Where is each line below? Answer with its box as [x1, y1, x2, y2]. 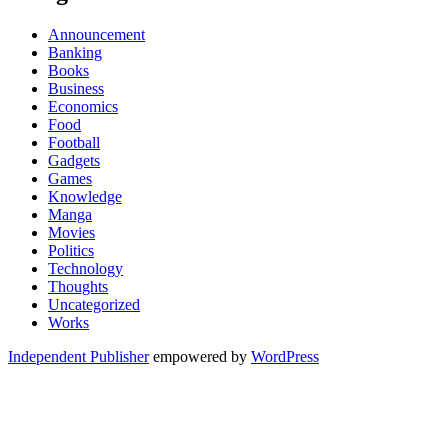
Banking [48, 43, 102, 61]
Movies [48, 223, 95, 241]
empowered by [149, 347, 251, 365]
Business [48, 79, 104, 97]
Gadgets [48, 151, 100, 169]
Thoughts [48, 277, 108, 295]
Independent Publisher [8, 347, 149, 365]
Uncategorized [48, 295, 140, 313]
